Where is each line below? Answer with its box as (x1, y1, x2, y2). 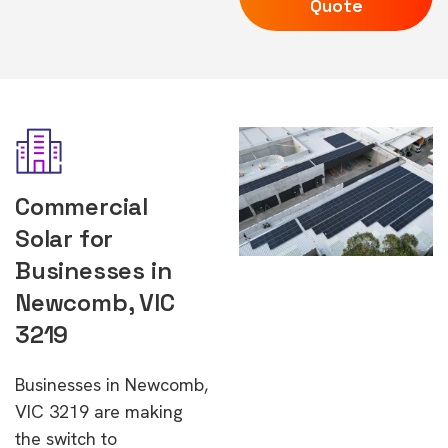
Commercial (15, 191, 148, 222)
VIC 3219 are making (15, 400, 183, 423)
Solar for (15, 223, 114, 254)
